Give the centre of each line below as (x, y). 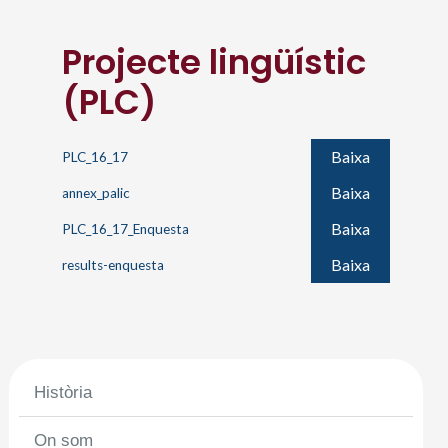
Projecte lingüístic (214, 62)
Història (63, 392)
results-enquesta (113, 265)
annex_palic (96, 193)
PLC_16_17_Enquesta (126, 229)
